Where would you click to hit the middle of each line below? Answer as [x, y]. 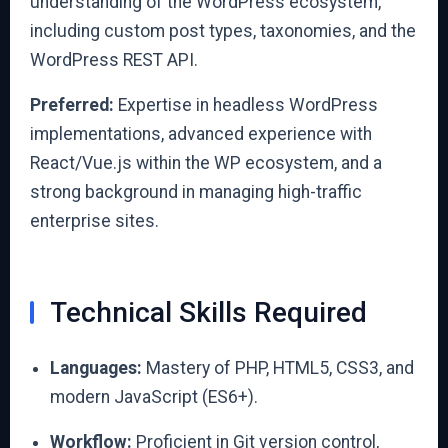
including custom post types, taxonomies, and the [223, 31]
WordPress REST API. [114, 60]
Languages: [96, 368]
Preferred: [72, 105]
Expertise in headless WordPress [246, 105]
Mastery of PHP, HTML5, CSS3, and [278, 368]
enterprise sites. [94, 221]
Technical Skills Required [208, 312]
